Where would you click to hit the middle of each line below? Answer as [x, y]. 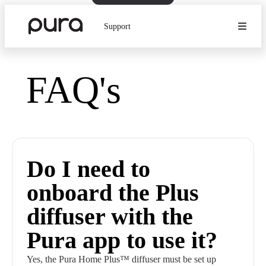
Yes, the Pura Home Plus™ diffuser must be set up [121, 259]
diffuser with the [110, 216]
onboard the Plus [113, 193]
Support [118, 26]
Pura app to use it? [122, 240]
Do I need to [88, 169]
